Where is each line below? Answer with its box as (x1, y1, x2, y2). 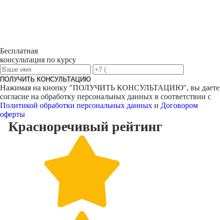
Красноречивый (8, 119, 109, 134)
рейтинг (111, 119, 163, 134)
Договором (161, 101, 198, 110)
